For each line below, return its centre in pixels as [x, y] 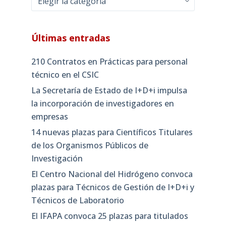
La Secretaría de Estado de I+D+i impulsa [109, 91]
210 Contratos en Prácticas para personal [109, 62]
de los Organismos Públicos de [90, 145]
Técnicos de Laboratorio [77, 200]
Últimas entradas [70, 38]
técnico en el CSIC [65, 75]
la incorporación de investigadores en [102, 104]
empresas [49, 117]
